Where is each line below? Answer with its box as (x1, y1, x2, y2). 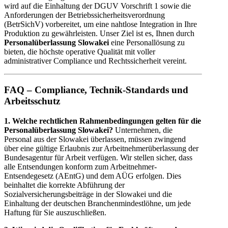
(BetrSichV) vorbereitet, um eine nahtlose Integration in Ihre (4, 20, 197, 29)
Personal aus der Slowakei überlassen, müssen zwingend (4, 134, 186, 144)
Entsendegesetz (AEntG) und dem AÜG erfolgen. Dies (4, 171, 181, 180)
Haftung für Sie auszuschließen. (4, 208, 106, 217)
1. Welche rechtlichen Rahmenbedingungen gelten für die (4, 116, 201, 125)
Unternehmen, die (113, 125, 173, 134)
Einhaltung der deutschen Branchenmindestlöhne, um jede (4, 198, 191, 208)
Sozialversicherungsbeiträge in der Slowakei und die (4, 189, 172, 198)
